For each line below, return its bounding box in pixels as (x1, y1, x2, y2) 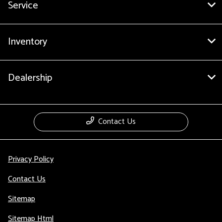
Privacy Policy (8, 153, 54, 166)
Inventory (8, 34, 47, 51)
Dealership (8, 70, 52, 87)
